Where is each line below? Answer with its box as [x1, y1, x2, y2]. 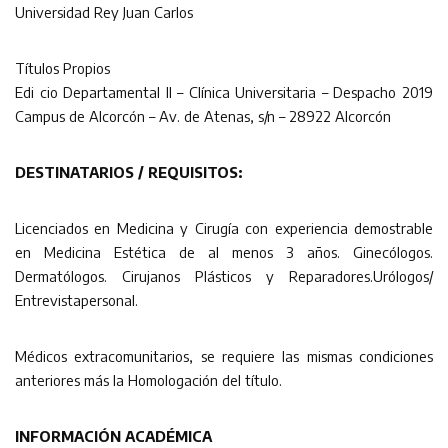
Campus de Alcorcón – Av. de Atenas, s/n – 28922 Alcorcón [15, 106, 391, 125]
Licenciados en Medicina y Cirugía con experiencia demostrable [15, 218, 433, 237]
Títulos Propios [15, 58, 110, 77]
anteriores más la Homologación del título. [15, 370, 282, 389]
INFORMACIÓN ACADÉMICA [15, 426, 212, 445]
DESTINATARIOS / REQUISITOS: [15, 162, 242, 181]
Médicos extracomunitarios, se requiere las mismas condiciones [15, 346, 433, 365]
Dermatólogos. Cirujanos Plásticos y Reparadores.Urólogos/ [15, 266, 433, 285]
